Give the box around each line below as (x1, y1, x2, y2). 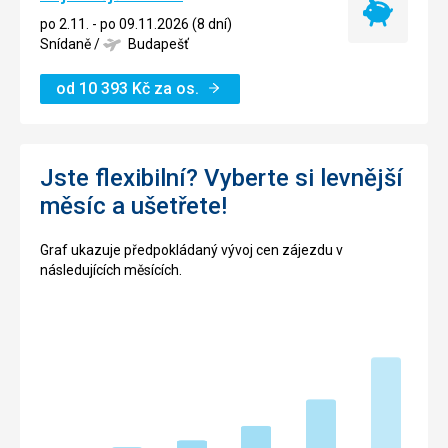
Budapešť (127, 35, 189, 52)
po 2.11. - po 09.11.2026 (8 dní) (40, 15, 232, 32)
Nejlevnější (376, 13, 443, 30)
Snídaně (40, 35, 91, 52)
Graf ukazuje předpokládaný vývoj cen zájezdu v (40, 241, 343, 258)
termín (376, 33, 419, 50)
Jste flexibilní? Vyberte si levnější (40, 163, 403, 192)
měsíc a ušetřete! (40, 191, 227, 220)
